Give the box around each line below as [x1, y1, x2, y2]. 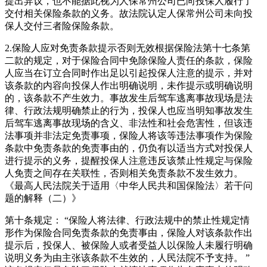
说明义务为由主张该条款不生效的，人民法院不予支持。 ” [5, 253, 250, 263]
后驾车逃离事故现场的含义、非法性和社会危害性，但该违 [5, 118, 253, 129]
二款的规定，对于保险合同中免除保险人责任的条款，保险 [5, 55, 253, 66]
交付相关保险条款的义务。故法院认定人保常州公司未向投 [5, 8, 253, 19]
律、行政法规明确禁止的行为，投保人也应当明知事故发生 [5, 105, 253, 116]
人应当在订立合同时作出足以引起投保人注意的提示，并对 [5, 68, 253, 79]
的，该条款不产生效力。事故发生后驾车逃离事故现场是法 [5, 93, 253, 104]
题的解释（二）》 [5, 193, 81, 204]
